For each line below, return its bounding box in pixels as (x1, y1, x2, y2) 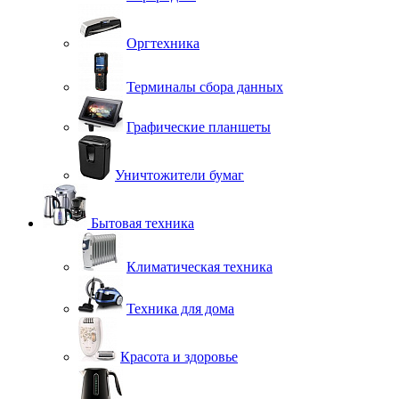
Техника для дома (126, 301, 234, 316)
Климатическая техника (126, 259, 273, 274)
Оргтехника (126, 36, 199, 51)
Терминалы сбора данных (126, 79, 283, 94)
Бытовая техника (91, 216, 194, 231)
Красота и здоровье (120, 349, 238, 364)
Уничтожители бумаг (115, 167, 244, 183)
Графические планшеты (126, 119, 271, 134)
